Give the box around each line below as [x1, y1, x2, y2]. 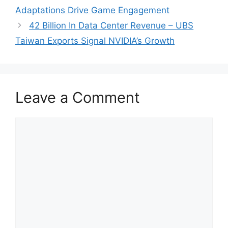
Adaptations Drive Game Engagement [15, 5, 169, 15]
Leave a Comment [15, 89, 140, 106]
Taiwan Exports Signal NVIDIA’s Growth [15, 36, 175, 46]
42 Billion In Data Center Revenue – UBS [29, 20, 194, 31]
